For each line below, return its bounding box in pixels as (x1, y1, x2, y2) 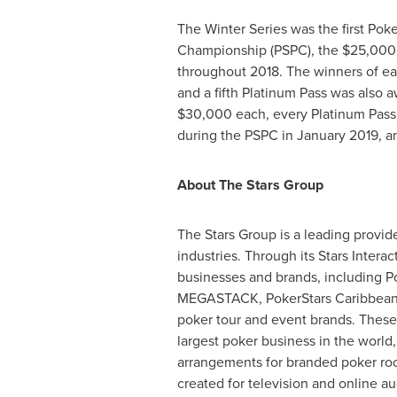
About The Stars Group (176, 175, 323, 195)
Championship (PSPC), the (176, 40, 342, 60)
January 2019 (296, 125, 378, 145)
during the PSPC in (176, 125, 297, 145)
